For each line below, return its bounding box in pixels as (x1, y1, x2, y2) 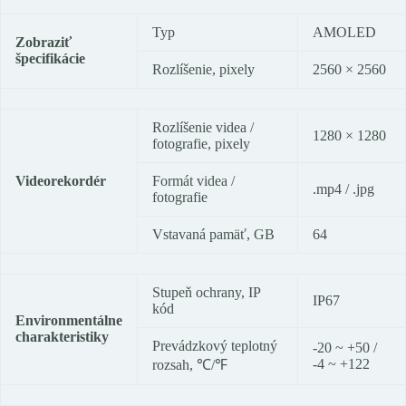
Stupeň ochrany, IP (152, 285, 261, 301)
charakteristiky (15, 329, 109, 345)
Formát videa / (152, 173, 235, 189)
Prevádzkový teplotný (152, 338, 277, 354)
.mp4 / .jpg (313, 181, 374, 198)
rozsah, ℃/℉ (152, 357, 227, 373)
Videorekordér (15, 173, 106, 189)
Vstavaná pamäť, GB (152, 227, 275, 243)
